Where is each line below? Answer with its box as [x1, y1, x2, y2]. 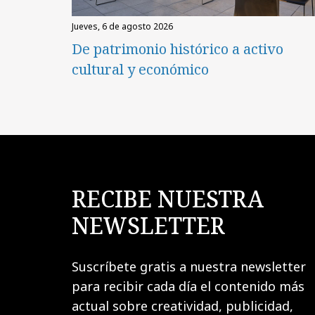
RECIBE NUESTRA [72, 183, 264, 214]
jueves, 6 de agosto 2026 [74, 20, 173, 33]
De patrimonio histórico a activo [72, 39, 283, 59]
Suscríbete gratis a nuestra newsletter [72, 257, 306, 275]
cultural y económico [72, 60, 209, 79]
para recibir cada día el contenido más [72, 277, 304, 295]
